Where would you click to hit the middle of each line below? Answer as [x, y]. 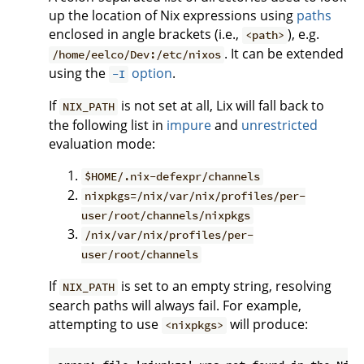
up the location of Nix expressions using [173, 16]
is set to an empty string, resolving [225, 286]
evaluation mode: [102, 144]
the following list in [108, 126]
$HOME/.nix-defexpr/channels [173, 177]
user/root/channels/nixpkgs [166, 216]
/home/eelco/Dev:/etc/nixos [137, 55]
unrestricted [279, 126]
